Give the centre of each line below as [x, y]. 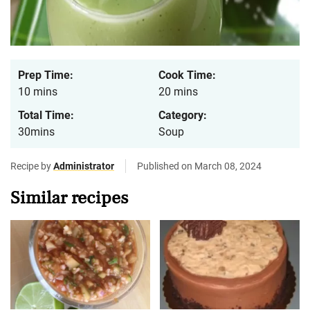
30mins [36, 132]
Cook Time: [187, 75]
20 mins [178, 92]
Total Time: [46, 116]
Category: [183, 116]
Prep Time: [46, 75]
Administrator [84, 166]
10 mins [38, 92]
